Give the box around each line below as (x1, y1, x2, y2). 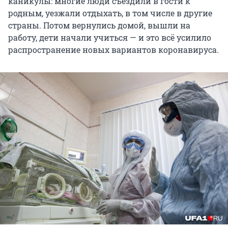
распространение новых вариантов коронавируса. (8, 44, 219, 55)
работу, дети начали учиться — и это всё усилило (8, 32, 211, 43)
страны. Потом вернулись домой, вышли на (8, 20, 190, 31)
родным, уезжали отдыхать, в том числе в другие (8, 8, 212, 19)
